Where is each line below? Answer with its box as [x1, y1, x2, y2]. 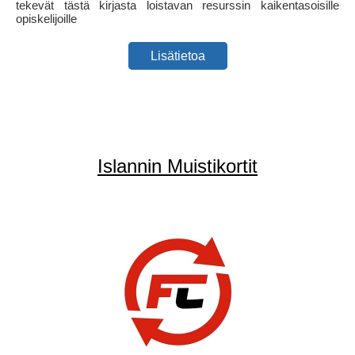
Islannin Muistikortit [97, 155, 258, 177]
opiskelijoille [16, 12, 77, 26]
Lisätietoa [150, 49, 205, 63]
